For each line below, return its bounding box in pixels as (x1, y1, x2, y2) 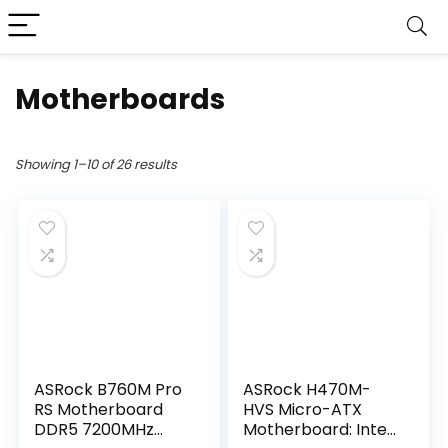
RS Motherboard (34, 398, 164, 421)
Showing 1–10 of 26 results (15, 155, 177, 174)
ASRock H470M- (243, 378, 372, 401)
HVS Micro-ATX (243, 398, 363, 421)
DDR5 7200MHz (34, 418, 155, 441)
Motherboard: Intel (243, 418, 392, 441)
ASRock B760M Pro (34, 378, 183, 401)
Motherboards (15, 80, 225, 119)
